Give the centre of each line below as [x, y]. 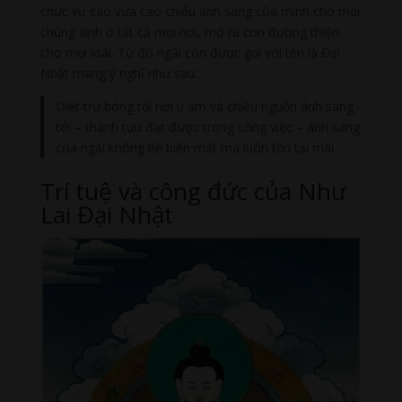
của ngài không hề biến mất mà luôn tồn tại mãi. [197, 147]
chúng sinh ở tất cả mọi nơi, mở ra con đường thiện [189, 31]
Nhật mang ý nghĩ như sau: [118, 73]
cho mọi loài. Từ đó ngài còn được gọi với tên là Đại [190, 52]
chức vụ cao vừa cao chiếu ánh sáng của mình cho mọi [200, 11]
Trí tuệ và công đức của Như [193, 192]
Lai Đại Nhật [106, 215]
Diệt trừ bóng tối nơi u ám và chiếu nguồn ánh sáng [205, 106]
